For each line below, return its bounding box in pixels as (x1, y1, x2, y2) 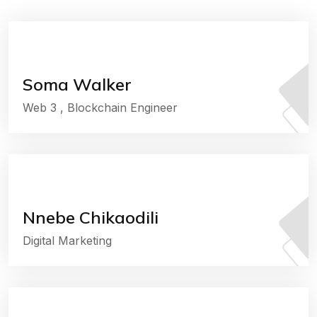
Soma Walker (23, 74, 132, 95)
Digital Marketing (23, 234, 112, 248)
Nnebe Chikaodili (23, 207, 158, 228)
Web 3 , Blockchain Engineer (23, 100, 178, 115)
